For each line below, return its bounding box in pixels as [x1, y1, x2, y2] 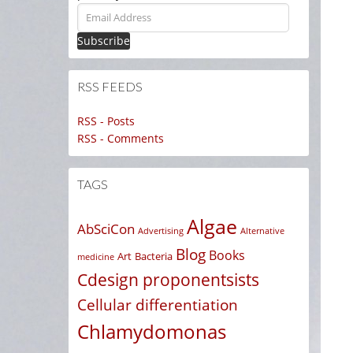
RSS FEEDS [77, 79, 143, 94]
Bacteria [135, 249, 173, 263]
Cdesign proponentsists [77, 268, 259, 291]
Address [77, 21, 121, 36]
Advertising [138, 225, 184, 236]
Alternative [240, 225, 284, 236]
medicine [77, 251, 114, 262]
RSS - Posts [77, 113, 135, 128]
